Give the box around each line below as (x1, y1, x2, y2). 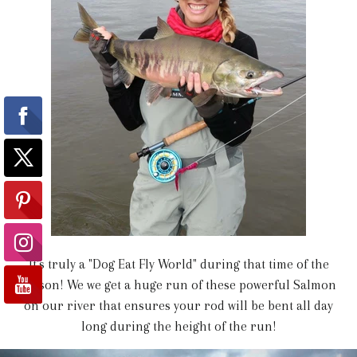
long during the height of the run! (80, 318, 277, 334)
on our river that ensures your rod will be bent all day (24, 297, 333, 313)
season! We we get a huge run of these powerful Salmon (21, 277, 336, 292)
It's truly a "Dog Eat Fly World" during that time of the (28, 256, 329, 272)
